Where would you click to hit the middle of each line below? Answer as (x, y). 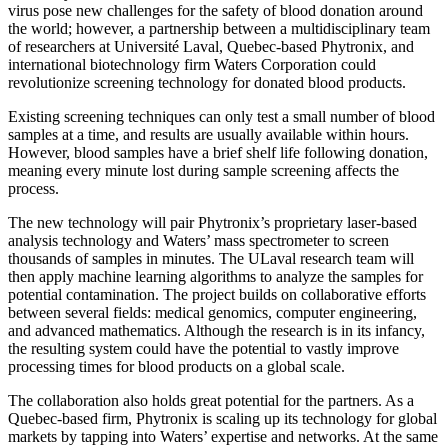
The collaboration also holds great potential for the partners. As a (211, 400)
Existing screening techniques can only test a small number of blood (221, 116)
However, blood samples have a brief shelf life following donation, (218, 152)
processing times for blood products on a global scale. (176, 366)
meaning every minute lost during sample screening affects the (203, 170)
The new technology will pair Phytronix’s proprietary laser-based (212, 222)
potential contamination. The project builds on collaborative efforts (217, 294)
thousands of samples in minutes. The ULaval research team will (211, 258)
